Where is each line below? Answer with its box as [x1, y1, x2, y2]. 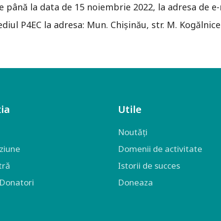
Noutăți [118, 126, 147, 138]
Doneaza [118, 177, 153, 188]
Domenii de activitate [118, 143, 202, 154]
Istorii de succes [118, 160, 180, 171]
